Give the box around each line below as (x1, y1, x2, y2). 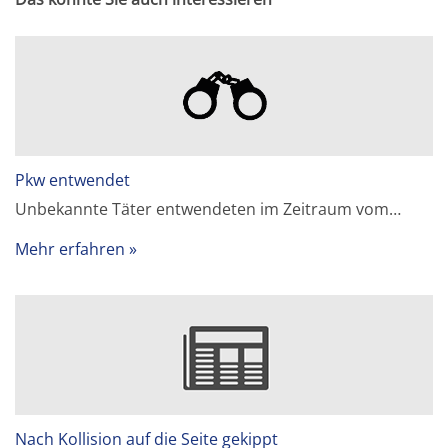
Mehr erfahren (15, 238, 126, 261)
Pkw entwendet (15, 169, 131, 192)
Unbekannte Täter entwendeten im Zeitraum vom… (15, 198, 402, 221)
